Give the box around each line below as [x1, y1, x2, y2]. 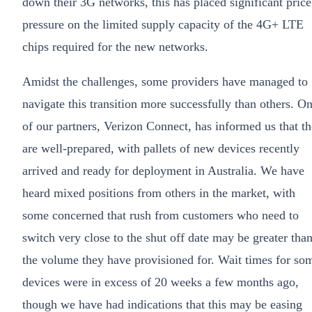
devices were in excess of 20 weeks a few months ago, [22, 275, 299, 290]
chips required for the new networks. [22, 40, 208, 54]
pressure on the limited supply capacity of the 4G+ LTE [22, 17, 304, 32]
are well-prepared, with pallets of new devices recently [22, 141, 299, 156]
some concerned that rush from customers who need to [22, 208, 299, 223]
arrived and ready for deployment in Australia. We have [22, 164, 304, 178]
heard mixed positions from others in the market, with [22, 186, 295, 201]
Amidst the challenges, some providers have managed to [22, 75, 308, 89]
